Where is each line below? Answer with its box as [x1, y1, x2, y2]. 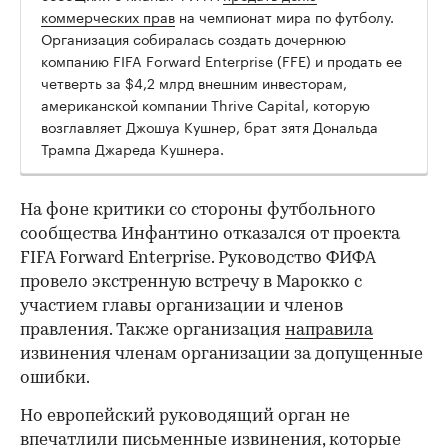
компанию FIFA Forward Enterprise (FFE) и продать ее [41, 49, 402, 72]
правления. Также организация [20, 322, 285, 340]
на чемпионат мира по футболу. [175, 5, 394, 28]
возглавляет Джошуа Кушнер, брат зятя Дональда [41, 115, 378, 138]
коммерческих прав [41, 5, 175, 28]
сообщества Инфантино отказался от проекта [20, 226, 400, 244]
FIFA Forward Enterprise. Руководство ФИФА [20, 250, 375, 268]
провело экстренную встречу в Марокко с [20, 274, 362, 292]
